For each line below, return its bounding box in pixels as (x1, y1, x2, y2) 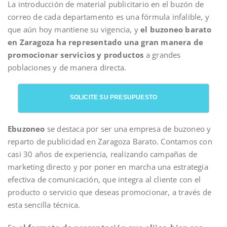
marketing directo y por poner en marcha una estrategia (8, 161, 208, 172)
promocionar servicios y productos (8, 49, 144, 60)
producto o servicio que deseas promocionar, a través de (8, 186, 212, 197)
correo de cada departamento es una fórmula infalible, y (8, 11, 210, 22)
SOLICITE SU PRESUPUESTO (69, 93, 158, 101)
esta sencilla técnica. (8, 199, 81, 210)
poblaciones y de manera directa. (8, 62, 127, 72)
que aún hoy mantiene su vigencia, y (8, 24, 141, 34)
